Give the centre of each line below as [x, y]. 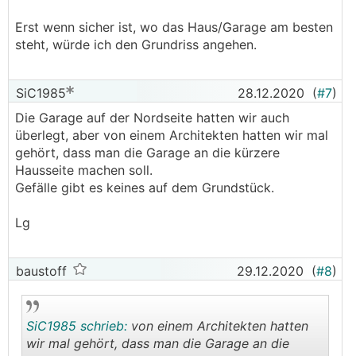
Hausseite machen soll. [84, 170]
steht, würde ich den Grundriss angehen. [138, 44]
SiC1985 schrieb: [77, 326]
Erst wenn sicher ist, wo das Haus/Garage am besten [174, 27]
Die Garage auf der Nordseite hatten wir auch [152, 118]
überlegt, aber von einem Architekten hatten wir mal [172, 135]
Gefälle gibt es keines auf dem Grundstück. [145, 188]
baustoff [39, 271]
